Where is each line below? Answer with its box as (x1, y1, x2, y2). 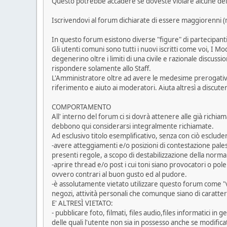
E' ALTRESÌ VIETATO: (52, 199, 113, 208)
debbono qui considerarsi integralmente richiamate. (52, 122, 214, 131)
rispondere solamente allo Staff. (52, 64, 151, 73)
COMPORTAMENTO (52, 102, 111, 112)
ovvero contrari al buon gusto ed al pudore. (52, 170, 187, 179)
